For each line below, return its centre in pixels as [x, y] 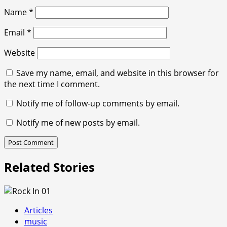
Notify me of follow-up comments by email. [98, 104]
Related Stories [49, 167]
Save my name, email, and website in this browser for [118, 73]
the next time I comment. [52, 84]
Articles [39, 210]
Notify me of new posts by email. [78, 123]
